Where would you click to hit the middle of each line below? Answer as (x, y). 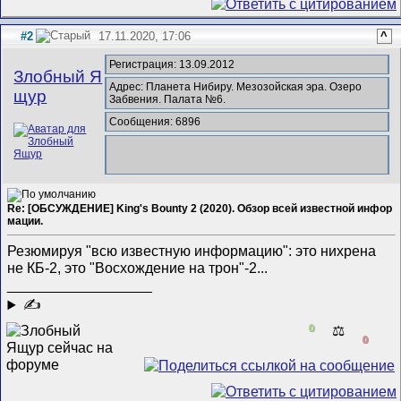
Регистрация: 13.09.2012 (172, 64)
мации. (26, 221)
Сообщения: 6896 (155, 122)
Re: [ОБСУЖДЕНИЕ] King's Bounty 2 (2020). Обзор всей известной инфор (200, 208)
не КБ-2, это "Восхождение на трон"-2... (138, 268)
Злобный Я (58, 76)
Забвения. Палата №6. (168, 100)
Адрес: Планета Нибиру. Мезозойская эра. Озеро (236, 87)
